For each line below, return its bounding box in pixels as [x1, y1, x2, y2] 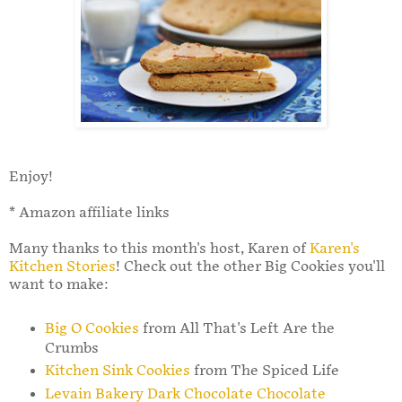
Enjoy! [9, 168, 53, 186]
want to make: [9, 275, 109, 293]
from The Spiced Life [189, 363, 339, 380]
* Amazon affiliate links [9, 204, 170, 222]
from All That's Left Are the [138, 319, 335, 337]
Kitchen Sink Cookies [44, 363, 190, 380]
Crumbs [44, 339, 99, 357]
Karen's [310, 240, 360, 258]
